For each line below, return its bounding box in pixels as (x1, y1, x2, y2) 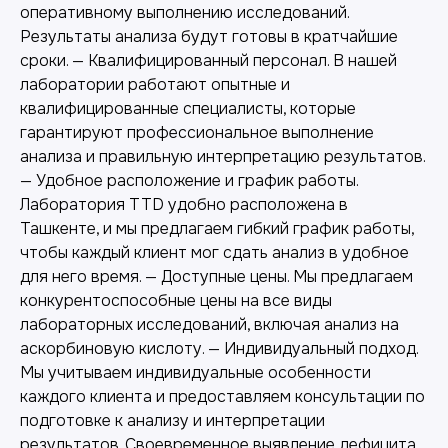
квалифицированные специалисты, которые (20, 98, 356, 119)
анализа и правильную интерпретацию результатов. (20, 146, 425, 167)
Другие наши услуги (58, 174, 301, 206)
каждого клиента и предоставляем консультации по (20, 386, 425, 407)
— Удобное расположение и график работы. (20, 170, 358, 191)
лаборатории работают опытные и (20, 74, 290, 95)
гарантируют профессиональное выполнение (20, 122, 374, 143)
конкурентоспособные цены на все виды (20, 290, 332, 311)
